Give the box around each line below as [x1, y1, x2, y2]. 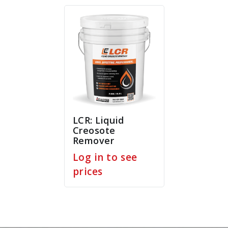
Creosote [72, 124, 116, 136]
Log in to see [72, 151, 137, 164]
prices [72, 165, 103, 178]
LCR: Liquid [72, 114, 124, 126]
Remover [72, 134, 115, 147]
